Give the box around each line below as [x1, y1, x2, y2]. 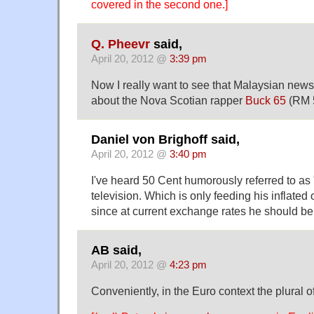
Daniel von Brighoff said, [91, 132, 240, 146]
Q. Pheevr [91, 36, 150, 51]
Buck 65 [245, 93, 286, 107]
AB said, [91, 243, 142, 258]
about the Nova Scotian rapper [91, 93, 245, 107]
